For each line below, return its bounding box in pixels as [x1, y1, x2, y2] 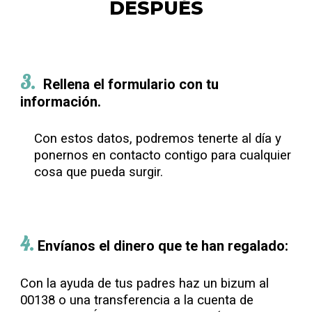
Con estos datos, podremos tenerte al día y [34, 131, 282, 146]
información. [20, 93, 102, 110]
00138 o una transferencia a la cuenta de [20, 292, 254, 308]
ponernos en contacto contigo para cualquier [34, 148, 292, 163]
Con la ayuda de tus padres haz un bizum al [20, 276, 270, 291]
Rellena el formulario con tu [43, 76, 219, 93]
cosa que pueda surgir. [34, 164, 167, 180]
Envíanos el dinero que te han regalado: [38, 237, 289, 254]
